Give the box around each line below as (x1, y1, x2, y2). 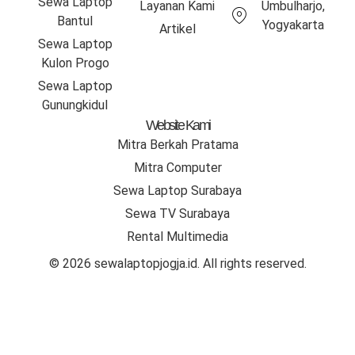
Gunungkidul (42, 97, 109, 113)
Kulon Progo (40, 55, 109, 71)
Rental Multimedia (127, 228, 228, 244)
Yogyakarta (262, 17, 325, 32)
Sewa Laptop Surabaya (113, 182, 242, 198)
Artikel (158, 21, 196, 36)
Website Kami (145, 116, 210, 133)
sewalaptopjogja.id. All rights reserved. (90, 255, 307, 271)
